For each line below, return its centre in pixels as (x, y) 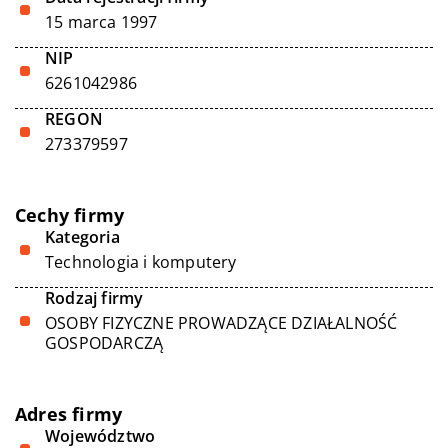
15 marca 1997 (101, 22)
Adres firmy (69, 414)
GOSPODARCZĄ (104, 343)
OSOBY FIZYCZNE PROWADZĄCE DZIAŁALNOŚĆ (221, 323)
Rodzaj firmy (94, 298)
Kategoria (82, 237)
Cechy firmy (70, 215)
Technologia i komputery (141, 262)
